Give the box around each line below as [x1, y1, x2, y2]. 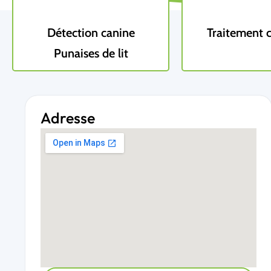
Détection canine [47, 25, 135, 41]
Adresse [41, 108, 95, 128]
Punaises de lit [53, 46, 128, 61]
